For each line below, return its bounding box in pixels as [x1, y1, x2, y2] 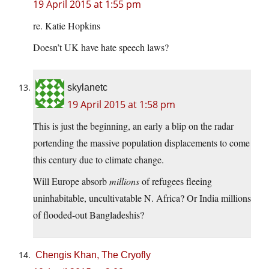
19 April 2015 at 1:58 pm [67, 98, 175, 112]
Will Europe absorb [33, 175, 109, 188]
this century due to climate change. [33, 153, 164, 166]
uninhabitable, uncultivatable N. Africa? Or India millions [33, 192, 251, 205]
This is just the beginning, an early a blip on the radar [33, 119, 234, 133]
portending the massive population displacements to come [33, 136, 250, 150]
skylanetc [67, 82, 107, 93]
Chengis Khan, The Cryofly [35, 250, 151, 261]
